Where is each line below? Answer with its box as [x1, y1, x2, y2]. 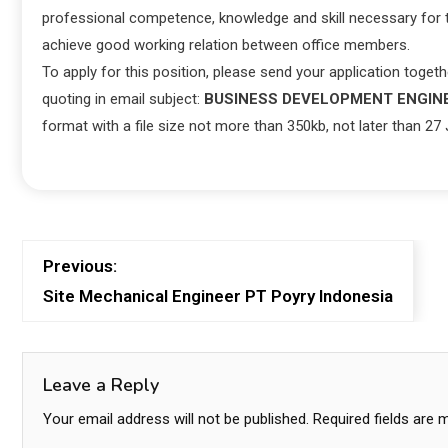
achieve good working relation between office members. [42, 35, 410, 54]
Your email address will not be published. [43, 409, 309, 428]
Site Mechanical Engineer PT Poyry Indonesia [43, 285, 393, 306]
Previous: [43, 255, 117, 276]
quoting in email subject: [42, 89, 204, 108]
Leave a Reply [43, 372, 159, 397]
